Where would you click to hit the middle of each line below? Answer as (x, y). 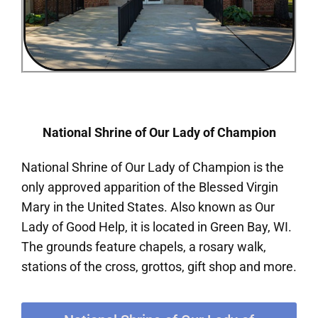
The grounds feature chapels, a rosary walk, (144, 247)
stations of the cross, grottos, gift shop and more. (159, 267)
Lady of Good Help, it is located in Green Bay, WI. (158, 227)
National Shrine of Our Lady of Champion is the (153, 168)
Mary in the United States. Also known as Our (148, 207)
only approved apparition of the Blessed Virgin (150, 187)
